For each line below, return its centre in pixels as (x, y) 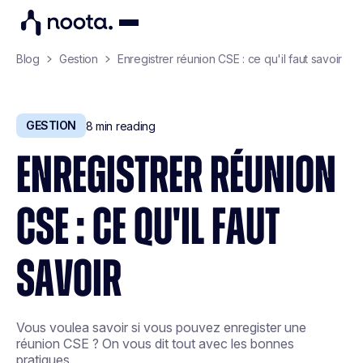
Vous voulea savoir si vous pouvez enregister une (161, 327)
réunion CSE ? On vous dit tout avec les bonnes (155, 344)
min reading (124, 126)
